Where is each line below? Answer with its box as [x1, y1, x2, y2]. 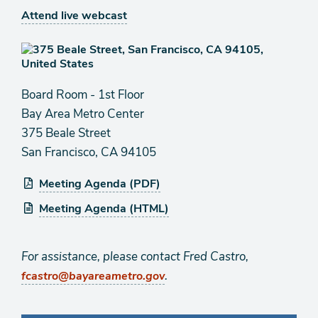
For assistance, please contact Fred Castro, [21, 248, 248, 265]
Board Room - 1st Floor [21, 87, 144, 103]
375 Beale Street [21, 125, 111, 141]
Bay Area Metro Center [21, 106, 144, 122]
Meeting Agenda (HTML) [39, 201, 169, 216]
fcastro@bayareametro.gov [21, 268, 165, 284]
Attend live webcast [21, 8, 127, 23]
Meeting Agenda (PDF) [39, 176, 160, 192]
